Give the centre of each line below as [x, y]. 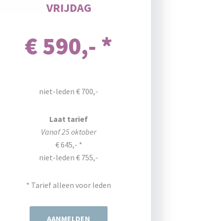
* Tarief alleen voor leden [69, 185]
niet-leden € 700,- [69, 91]
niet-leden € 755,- [69, 157]
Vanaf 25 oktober [69, 132]
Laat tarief [69, 119]
